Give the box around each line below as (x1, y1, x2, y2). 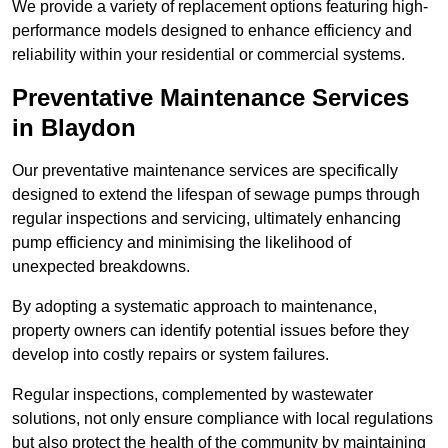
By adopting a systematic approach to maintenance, (12, 298, 377, 316)
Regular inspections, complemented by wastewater (12, 386, 373, 404)
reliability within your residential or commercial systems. (12, 46, 405, 64)
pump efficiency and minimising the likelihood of (12, 234, 351, 252)
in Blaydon (12, 114, 136, 142)
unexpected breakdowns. (12, 258, 190, 276)
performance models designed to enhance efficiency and (12, 22, 412, 40)
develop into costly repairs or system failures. (12, 346, 329, 364)
